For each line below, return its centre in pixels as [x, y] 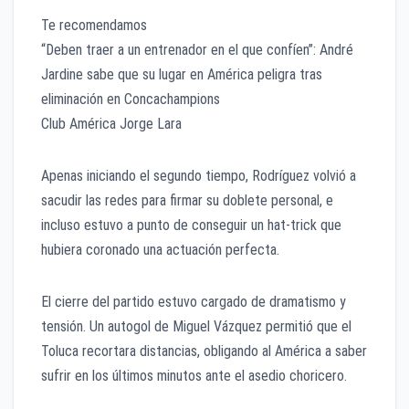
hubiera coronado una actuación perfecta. [160, 250]
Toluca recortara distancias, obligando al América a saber [204, 351]
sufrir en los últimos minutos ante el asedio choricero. [194, 376]
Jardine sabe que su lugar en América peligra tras [182, 75]
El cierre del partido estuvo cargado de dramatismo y [194, 302]
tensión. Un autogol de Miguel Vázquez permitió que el [196, 327]
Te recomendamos [94, 26]
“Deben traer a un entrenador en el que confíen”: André [197, 50]
